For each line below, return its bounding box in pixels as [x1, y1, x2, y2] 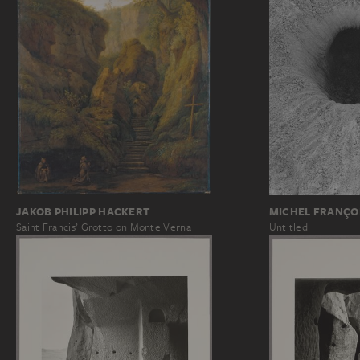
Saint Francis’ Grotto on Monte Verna [16, 220, 191, 235]
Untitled [268, 220, 309, 235]
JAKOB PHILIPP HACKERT [16, 204, 150, 219]
